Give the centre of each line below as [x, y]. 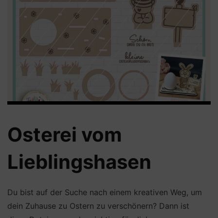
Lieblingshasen [79, 162]
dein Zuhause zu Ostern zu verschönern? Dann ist [98, 206]
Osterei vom [64, 134]
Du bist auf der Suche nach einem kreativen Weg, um [105, 192]
